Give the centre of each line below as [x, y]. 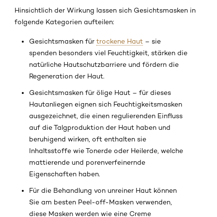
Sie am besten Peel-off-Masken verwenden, [101, 202]
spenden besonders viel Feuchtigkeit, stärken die [108, 53]
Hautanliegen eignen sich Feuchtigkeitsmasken [106, 104]
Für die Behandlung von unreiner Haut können [103, 191]
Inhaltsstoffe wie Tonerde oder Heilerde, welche [106, 151]
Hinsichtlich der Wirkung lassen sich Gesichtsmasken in [105, 10]
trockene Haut [120, 41]
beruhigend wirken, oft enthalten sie [88, 139]
